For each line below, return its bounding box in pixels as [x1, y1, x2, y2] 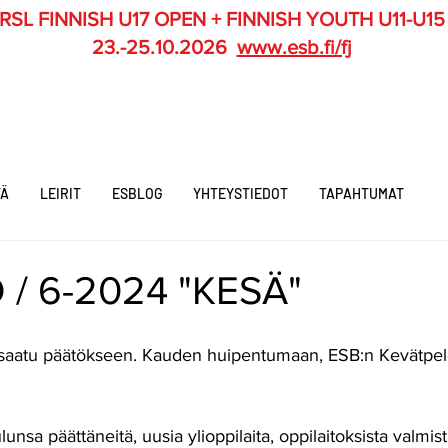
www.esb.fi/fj [236, 36, 352, 58]
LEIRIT [40, 185, 81, 202]
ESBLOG [112, 185, 162, 202]
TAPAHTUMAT [319, 185, 404, 202]
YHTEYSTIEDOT [193, 185, 288, 202]
